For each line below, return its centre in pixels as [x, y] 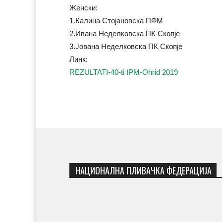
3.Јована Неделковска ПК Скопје [126, 46]
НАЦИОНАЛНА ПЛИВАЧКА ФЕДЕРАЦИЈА [144, 171]
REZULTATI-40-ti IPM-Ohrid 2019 [124, 72]
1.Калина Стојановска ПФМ [116, 20]
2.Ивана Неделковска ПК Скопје [125, 33]
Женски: [83, 7]
